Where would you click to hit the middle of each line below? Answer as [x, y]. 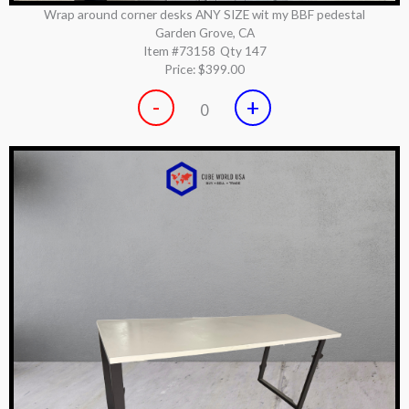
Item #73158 [179, 50]
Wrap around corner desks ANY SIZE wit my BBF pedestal [204, 14]
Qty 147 [243, 50]
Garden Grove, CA [204, 32]
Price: [181, 68]
